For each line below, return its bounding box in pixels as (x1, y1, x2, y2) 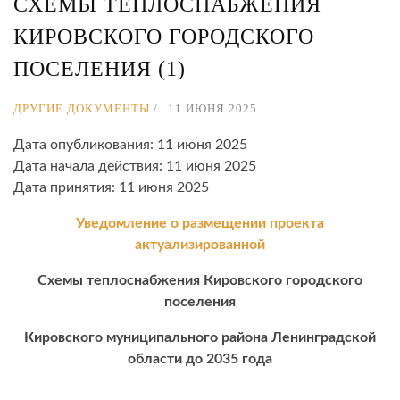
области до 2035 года (128, 352, 272, 367)
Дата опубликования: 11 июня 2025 (13, 137, 247, 153)
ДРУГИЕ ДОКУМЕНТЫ (13, 102, 150, 116)
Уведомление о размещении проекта (76, 216, 324, 231)
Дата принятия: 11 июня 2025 (13, 180, 209, 196)
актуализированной (135, 237, 265, 253)
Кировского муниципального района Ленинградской (24, 330, 376, 346)
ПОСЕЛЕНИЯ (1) (13, 57, 186, 81)
